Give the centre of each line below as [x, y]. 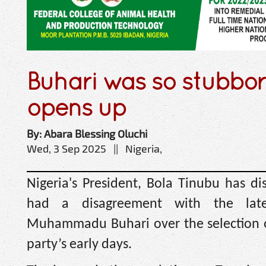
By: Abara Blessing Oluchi [87, 134]
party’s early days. [79, 245]
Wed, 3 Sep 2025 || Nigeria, [94, 148]
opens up [76, 107]
